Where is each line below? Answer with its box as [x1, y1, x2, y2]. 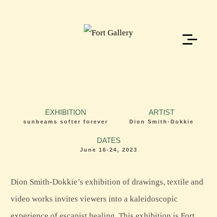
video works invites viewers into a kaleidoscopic [10, 194, 178, 203]
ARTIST [149, 108, 174, 116]
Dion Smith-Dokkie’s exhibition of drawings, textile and [10, 177, 203, 186]
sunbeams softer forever [23, 119, 108, 124]
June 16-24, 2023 [79, 147, 138, 153]
